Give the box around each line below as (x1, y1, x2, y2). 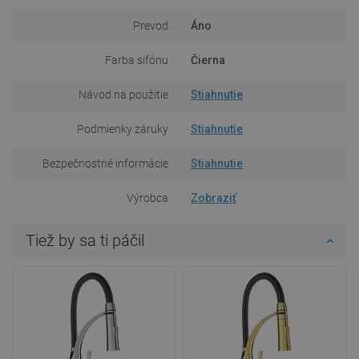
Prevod (133, 18, 168, 32)
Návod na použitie (79, 87, 168, 101)
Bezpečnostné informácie (42, 156, 168, 170)
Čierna (191, 53, 225, 67)
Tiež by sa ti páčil (26, 230, 144, 250)
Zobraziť (191, 191, 236, 204)
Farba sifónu (105, 53, 168, 67)
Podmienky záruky (77, 122, 168, 135)
